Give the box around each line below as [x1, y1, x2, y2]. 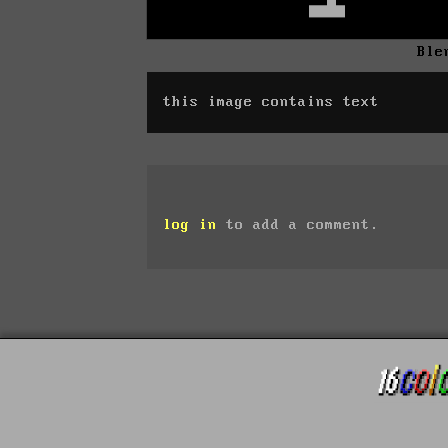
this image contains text [163, 93, 379, 110]
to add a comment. [217, 216, 379, 233]
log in [163, 216, 217, 233]
